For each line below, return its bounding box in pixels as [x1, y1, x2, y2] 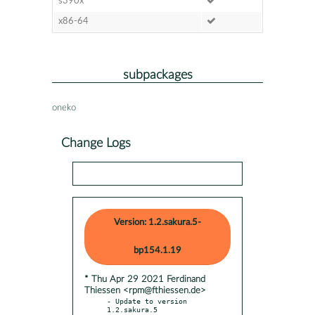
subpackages [122, 68, 193, 81]
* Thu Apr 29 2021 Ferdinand [84, 274, 205, 284]
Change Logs [61, 136, 131, 149]
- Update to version [107, 296, 187, 305]
